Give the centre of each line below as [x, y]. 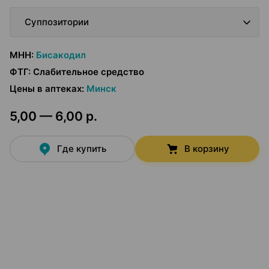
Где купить [82, 149]
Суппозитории [57, 22]
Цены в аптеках [46, 89]
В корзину [207, 149]
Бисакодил [61, 55]
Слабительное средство [89, 72]
